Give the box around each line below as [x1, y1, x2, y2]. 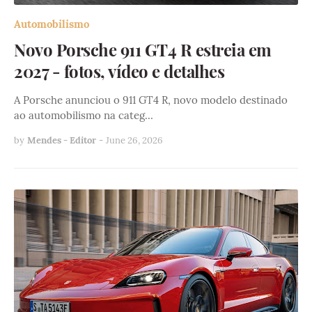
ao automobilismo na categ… [14, 109, 153, 123]
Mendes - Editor [27, 134, 96, 147]
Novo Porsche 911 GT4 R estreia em [14, 38, 272, 61]
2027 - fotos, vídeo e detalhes [14, 60, 224, 83]
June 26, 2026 [106, 134, 163, 147]
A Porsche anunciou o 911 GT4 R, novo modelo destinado [14, 93, 288, 107]
